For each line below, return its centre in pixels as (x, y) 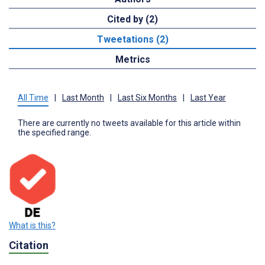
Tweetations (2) (132, 40)
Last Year (208, 98)
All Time (33, 98)
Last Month (83, 98)
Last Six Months (147, 98)
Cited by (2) (132, 20)
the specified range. (54, 133)
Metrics (132, 60)
